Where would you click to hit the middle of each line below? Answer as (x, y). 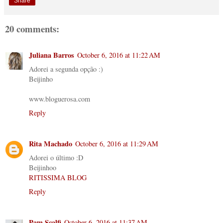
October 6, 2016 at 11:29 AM (117, 144)
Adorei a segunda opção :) (66, 69)
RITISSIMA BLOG (58, 178)
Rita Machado (51, 144)
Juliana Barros (52, 55)
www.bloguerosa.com (59, 99)
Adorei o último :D (56, 158)
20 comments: (32, 28)
